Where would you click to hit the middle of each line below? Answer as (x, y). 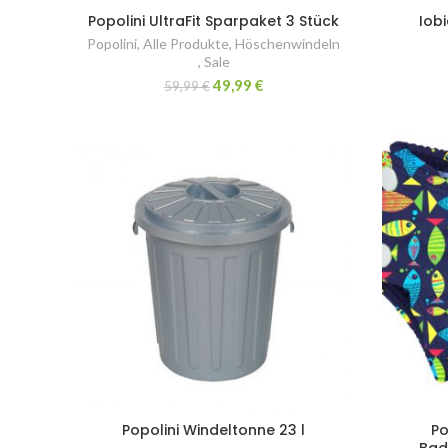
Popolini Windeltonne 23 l (214, 429)
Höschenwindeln (288, 44)
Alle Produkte (186, 44)
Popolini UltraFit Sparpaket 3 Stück (214, 21)
